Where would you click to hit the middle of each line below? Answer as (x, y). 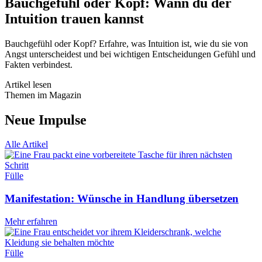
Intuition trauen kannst (74, 18)
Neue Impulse (46, 120)
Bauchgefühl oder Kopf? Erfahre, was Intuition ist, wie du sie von (126, 43)
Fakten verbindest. (39, 64)
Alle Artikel (26, 144)
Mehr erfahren (31, 221)
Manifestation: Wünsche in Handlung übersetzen (122, 199)
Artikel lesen (28, 84)
